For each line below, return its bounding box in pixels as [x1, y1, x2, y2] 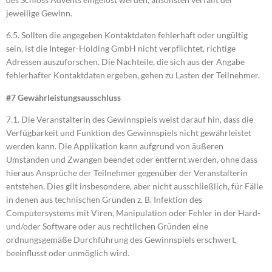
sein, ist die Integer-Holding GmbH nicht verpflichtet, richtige [6, 43, 236, 54]
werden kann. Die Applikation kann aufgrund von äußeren [6, 141, 223, 152]
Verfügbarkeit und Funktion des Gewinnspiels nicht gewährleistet [6, 127, 251, 138]
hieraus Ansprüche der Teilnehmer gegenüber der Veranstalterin [6, 168, 248, 178]
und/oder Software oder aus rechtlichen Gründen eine [6, 221, 208, 232]
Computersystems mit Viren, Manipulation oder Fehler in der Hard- [6, 208, 260, 219]
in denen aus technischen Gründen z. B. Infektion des [6, 194, 202, 205]
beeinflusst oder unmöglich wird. [6, 248, 129, 259]
